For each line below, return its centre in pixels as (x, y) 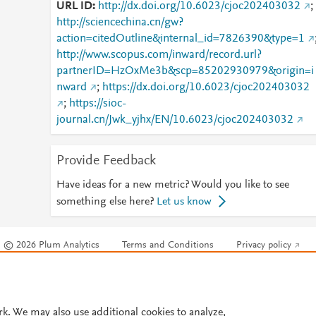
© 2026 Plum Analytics (52, 246)
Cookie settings (35, 288)
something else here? (105, 202)
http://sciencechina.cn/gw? (120, 23)
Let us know (184, 202)
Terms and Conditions (168, 246)
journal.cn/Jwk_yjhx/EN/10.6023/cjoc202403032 (175, 120)
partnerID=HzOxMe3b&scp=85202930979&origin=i (185, 71)
